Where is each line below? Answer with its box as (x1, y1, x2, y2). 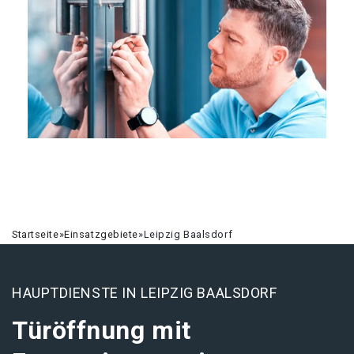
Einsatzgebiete (64, 228, 139, 240)
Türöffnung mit (12, 315, 191, 345)
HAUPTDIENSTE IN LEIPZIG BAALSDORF (12, 284, 277, 301)
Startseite (12, 228, 59, 240)
